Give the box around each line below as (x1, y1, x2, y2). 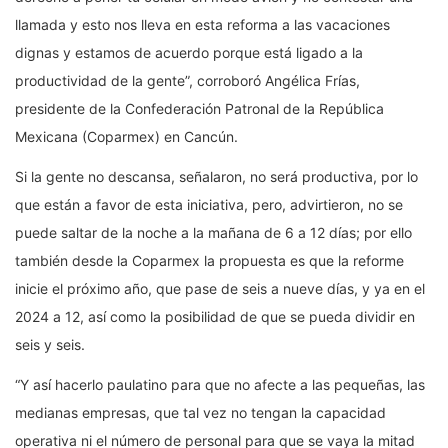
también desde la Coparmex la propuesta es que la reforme (15, 251, 404, 269)
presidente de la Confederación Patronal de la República (15, 99, 384, 117)
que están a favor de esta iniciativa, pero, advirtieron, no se (15, 195, 403, 213)
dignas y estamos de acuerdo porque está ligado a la (15, 43, 363, 61)
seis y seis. (15, 335, 85, 353)
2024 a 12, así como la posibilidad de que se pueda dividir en (15, 307, 415, 325)
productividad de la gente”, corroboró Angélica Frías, (15, 71, 360, 89)
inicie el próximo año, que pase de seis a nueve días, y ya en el (15, 279, 425, 297)
